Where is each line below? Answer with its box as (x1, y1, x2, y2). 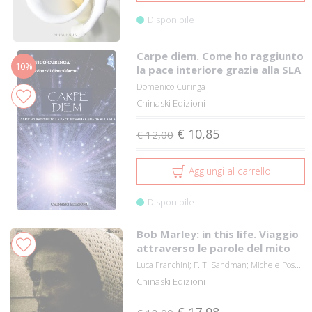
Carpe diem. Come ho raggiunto (136, 49, 304, 63)
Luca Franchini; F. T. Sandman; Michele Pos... (136, 259, 302, 271)
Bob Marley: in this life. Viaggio (136, 227, 299, 241)
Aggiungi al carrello (188, 164, 271, 178)
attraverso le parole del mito (136, 241, 291, 255)
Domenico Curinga (136, 81, 206, 93)
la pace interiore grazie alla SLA (136, 63, 302, 77)
